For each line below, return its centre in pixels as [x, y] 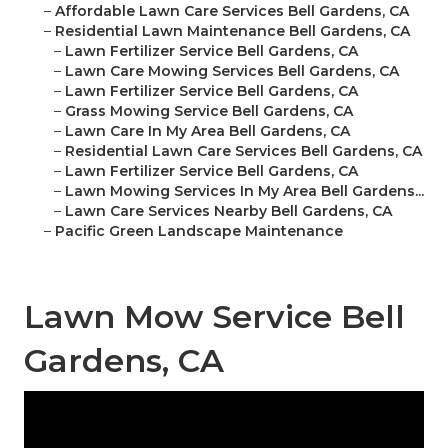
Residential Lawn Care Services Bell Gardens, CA [243, 151]
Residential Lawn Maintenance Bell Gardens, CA [232, 31]
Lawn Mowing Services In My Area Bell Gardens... [244, 191]
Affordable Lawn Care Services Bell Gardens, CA [232, 11]
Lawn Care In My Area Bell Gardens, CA [207, 131]
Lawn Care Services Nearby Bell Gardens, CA [228, 211]
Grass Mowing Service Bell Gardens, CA [209, 111]
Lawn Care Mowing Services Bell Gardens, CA [232, 71]
